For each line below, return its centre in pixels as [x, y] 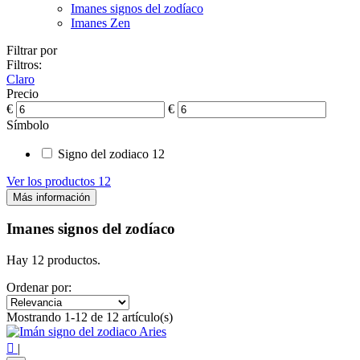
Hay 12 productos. [53, 260]
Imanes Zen [100, 22]
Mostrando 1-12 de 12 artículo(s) [90, 317]
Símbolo [28, 125]
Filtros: [24, 64]
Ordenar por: [39, 287]
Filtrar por [32, 50]
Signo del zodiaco [103, 153]
